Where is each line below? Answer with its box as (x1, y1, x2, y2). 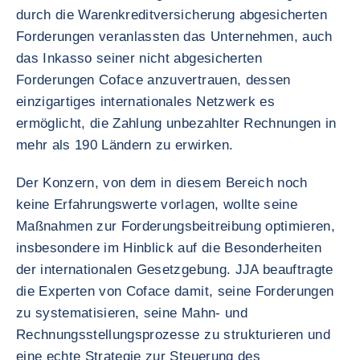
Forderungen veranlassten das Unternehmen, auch (16, 29, 333, 44)
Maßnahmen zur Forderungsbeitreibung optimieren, (16, 219, 335, 234)
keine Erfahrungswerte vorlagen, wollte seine (16, 197, 297, 212)
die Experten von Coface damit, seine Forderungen (16, 284, 334, 299)
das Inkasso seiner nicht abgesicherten (16, 51, 262, 66)
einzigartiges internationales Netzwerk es (16, 94, 275, 109)
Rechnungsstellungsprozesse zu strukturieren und (16, 327, 330, 342)
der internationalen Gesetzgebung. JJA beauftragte (16, 262, 333, 277)
